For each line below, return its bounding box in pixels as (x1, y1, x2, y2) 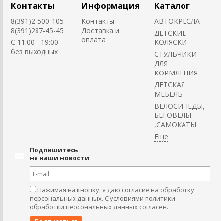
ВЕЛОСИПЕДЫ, (154, 101, 205, 111)
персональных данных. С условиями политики (30, 194, 175, 203)
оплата (81, 35, 106, 45)
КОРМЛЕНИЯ (154, 68, 198, 78)
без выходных (11, 47, 58, 57)
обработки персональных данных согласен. (30, 202, 168, 212)
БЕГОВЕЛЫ (154, 110, 191, 120)
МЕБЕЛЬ (154, 89, 183, 99)
